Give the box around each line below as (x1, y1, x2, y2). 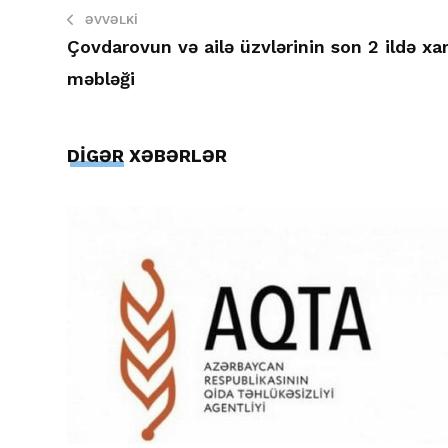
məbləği (67, 67, 135, 89)
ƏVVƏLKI (85, 12, 138, 27)
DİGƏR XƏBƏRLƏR (67, 144, 227, 166)
